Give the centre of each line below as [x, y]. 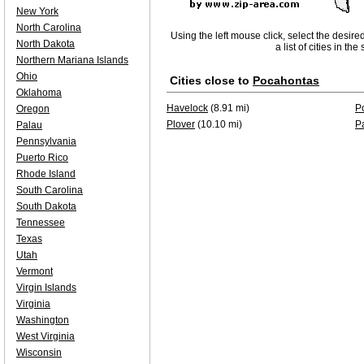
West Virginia [45, 336]
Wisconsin [39, 353]
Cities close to [211, 80]
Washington [43, 320]
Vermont [35, 271]
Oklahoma [39, 93]
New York [37, 11]
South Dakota [46, 206]
